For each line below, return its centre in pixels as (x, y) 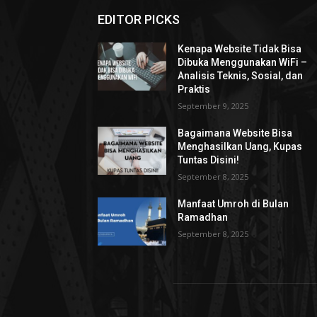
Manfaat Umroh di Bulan (234, 203)
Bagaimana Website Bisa (235, 133)
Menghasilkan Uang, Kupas (240, 146)
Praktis (194, 89)
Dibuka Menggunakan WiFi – (243, 62)
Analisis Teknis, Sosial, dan (241, 75)
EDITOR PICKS (139, 19)
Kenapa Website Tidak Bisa (240, 48)
